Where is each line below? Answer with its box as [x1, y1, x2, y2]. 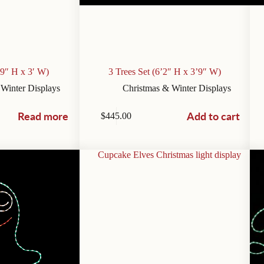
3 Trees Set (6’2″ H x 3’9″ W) [108, 67, 222, 77]
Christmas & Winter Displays [122, 83, 231, 94]
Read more [17, 108, 68, 124]
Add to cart [186, 108, 240, 124]
